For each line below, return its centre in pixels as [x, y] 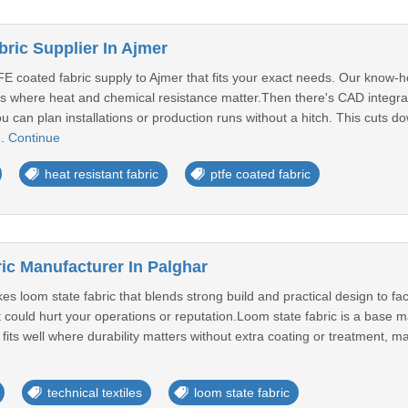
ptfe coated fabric [260, 174]
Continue [34, 138]
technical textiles [94, 393]
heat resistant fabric [101, 174]
